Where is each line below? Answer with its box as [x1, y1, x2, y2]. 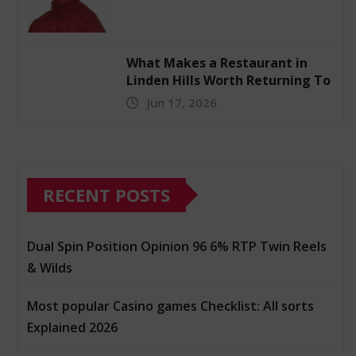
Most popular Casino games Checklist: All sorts [27, 296, 314, 315]
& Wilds [27, 258, 72, 277]
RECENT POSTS [43, 182, 170, 207]
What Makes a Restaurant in [126, 53, 308, 72]
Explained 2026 [27, 318, 118, 336]
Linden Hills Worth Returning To [126, 71, 331, 89]
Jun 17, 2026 [147, 94, 217, 110]
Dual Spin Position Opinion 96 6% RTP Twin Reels [27, 237, 327, 255]
